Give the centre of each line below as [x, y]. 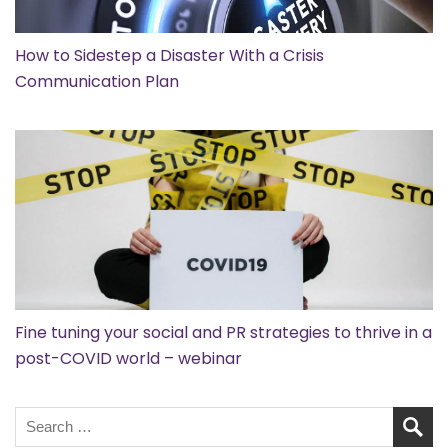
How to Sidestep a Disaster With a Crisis [169, 55]
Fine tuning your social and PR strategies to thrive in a [223, 332]
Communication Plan [97, 81]
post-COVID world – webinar [128, 358]
